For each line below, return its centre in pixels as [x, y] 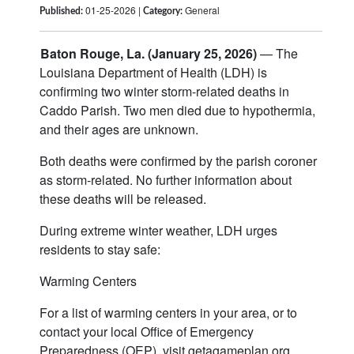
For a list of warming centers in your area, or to [168, 313]
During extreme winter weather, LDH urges [158, 231]
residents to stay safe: [100, 250]
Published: [61, 11]
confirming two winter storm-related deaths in [164, 92]
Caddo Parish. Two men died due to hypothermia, [177, 111]
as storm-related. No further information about [166, 180]
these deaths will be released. [123, 199]
